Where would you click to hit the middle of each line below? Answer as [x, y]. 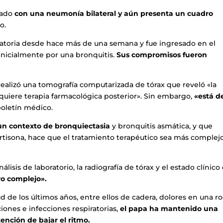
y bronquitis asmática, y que [162, 126]
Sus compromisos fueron [162, 55]
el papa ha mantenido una [169, 208]
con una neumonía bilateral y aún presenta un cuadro [114, 13]
